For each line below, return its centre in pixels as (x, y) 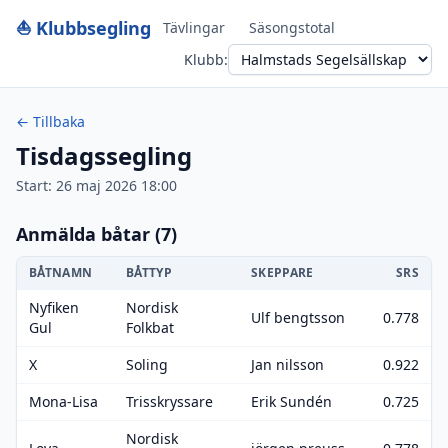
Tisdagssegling (104, 155)
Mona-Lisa (63, 401)
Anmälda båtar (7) (96, 234)
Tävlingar (194, 27)
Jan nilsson (287, 364)
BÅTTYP (149, 272)
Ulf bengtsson (298, 317)
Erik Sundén (291, 401)
